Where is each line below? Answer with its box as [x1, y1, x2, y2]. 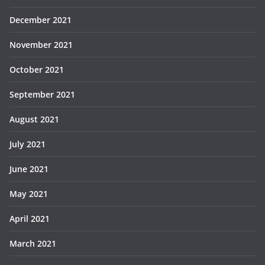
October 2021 [9, 64, 64, 76]
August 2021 [9, 114, 59, 125]
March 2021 [9, 238, 56, 250]
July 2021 [9, 138, 46, 150]
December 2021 [9, 14, 72, 26]
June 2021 [9, 163, 49, 175]
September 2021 [9, 89, 75, 101]
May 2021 [9, 188, 48, 200]
